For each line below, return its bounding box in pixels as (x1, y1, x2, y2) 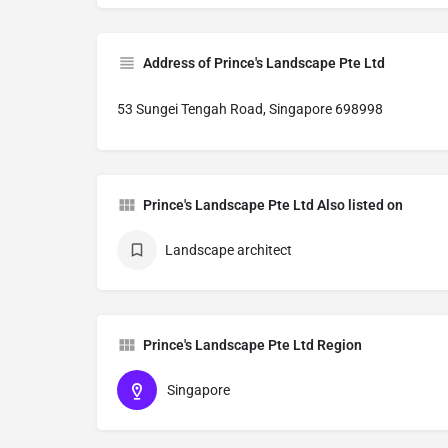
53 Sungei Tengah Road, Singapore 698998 (117, 101, 383, 117)
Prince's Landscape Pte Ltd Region (143, 337, 362, 353)
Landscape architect (165, 242, 292, 258)
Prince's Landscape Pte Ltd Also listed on (143, 197, 403, 213)
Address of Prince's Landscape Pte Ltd (143, 55, 385, 71)
